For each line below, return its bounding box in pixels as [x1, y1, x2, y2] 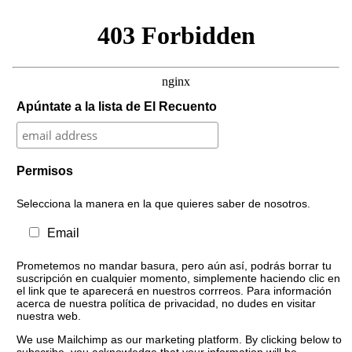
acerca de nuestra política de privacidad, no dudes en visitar [16, 296, 316, 310]
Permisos [16, 163, 73, 178]
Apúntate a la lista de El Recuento [16, 99, 217, 113]
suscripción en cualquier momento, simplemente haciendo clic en [16, 271, 340, 284]
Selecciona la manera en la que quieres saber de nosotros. [16, 196, 310, 210]
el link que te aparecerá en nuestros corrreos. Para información [16, 284, 332, 297]
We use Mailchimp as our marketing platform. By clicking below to [16, 332, 342, 346]
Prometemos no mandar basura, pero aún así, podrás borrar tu [16, 258, 332, 272]
